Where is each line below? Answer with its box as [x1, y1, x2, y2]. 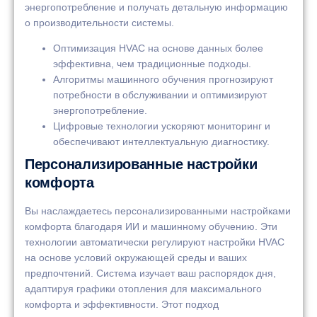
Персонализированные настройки [25, 156, 258, 173]
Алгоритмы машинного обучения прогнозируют [53, 74, 273, 86]
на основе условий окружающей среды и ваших [25, 252, 247, 264]
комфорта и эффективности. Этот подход [25, 299, 219, 311]
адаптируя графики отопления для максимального [25, 283, 262, 295]
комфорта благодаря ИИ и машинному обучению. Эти [25, 221, 277, 233]
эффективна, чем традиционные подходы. [53, 58, 251, 70]
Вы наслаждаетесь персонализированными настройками [25, 205, 291, 217]
